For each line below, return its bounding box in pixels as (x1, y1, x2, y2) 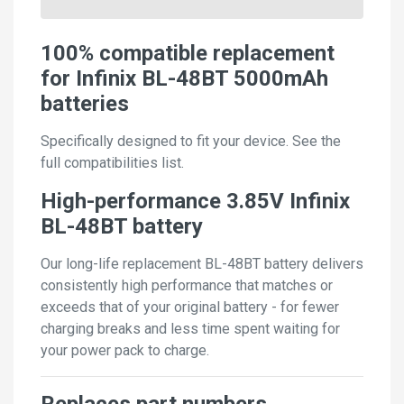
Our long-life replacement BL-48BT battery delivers (41, 254, 363, 272)
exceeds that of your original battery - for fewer (41, 298, 339, 316)
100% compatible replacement (41, 40, 335, 66)
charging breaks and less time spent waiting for (41, 319, 340, 337)
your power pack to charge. (41, 341, 209, 359)
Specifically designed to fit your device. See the (41, 132, 341, 150)
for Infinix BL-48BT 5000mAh (41, 65, 328, 91)
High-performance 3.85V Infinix (41, 188, 350, 214)
